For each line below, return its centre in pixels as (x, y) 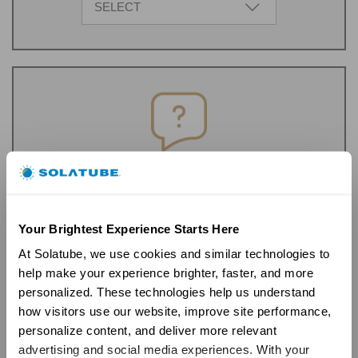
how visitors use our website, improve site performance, (175, 311)
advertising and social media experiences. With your (164, 349)
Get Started (179, 228)
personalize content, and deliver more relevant (147, 330)
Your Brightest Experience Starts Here (129, 228)
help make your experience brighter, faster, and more (166, 272)
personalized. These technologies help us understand (167, 292)
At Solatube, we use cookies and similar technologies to (174, 253)
